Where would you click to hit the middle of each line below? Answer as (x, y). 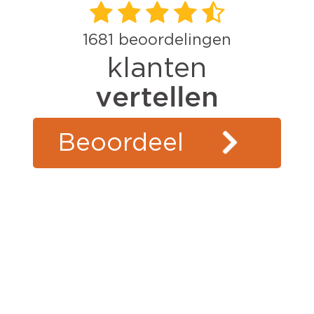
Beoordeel (121, 143)
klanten (157, 69)
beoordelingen (172, 40)
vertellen (157, 97)
